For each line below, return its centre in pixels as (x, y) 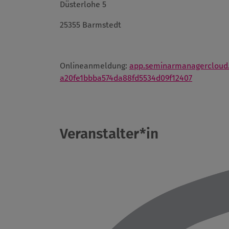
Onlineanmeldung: (95, 66)
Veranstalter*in (109, 134)
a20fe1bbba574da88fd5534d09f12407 (126, 78)
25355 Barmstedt (90, 25)
